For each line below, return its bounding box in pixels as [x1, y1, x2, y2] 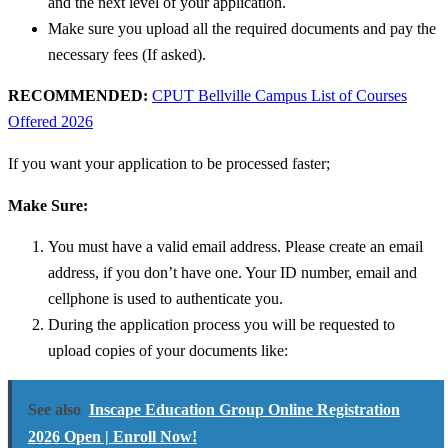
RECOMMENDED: [8, 87, 152, 105]
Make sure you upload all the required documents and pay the [48, 19, 436, 37]
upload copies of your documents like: [48, 342, 288, 360]
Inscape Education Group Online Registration [88, 400, 400, 418]
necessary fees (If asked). [48, 45, 206, 63]
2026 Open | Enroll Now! [27, 427, 197, 445]
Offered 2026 [8, 113, 93, 131]
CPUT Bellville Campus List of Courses [152, 87, 407, 105]
